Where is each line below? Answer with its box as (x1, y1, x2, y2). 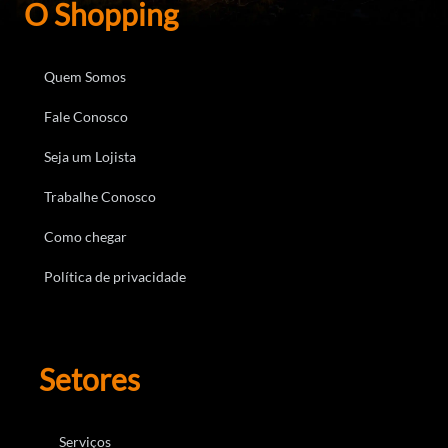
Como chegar (44, 228, 127, 246)
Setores (39, 361, 140, 398)
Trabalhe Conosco (44, 188, 156, 206)
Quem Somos (44, 68, 126, 86)
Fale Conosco (44, 108, 128, 126)
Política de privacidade (44, 268, 186, 286)
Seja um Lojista (44, 148, 136, 166)
